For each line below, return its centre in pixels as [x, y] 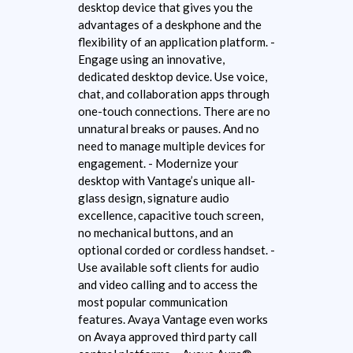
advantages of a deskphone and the [170, 25]
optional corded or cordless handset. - [176, 250]
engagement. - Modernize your [158, 163]
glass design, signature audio [154, 198]
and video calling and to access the [168, 285]
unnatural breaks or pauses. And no [169, 129]
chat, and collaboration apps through [174, 94]
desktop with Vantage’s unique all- [167, 181]
